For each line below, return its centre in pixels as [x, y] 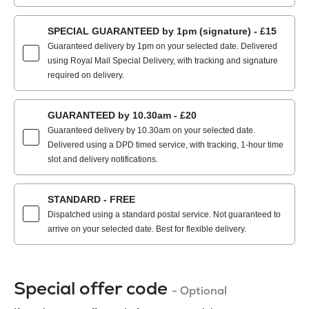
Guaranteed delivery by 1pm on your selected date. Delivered [162, 46]
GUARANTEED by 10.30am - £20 [122, 115]
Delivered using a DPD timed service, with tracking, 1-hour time [166, 144]
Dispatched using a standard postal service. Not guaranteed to [164, 214]
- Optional [199, 290]
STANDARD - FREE [91, 199]
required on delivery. [86, 75]
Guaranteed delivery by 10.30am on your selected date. [151, 130]
